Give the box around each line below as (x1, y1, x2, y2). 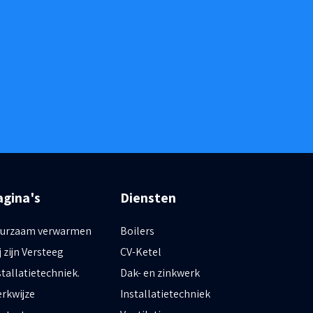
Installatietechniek (120, 286, 210, 301)
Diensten (120, 189, 176, 207)
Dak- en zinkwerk (120, 265, 200, 280)
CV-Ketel (120, 245, 161, 259)
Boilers (120, 224, 154, 238)
